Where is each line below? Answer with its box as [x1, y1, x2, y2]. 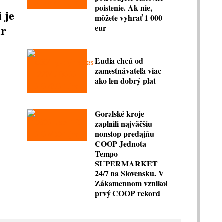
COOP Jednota [95, 137, 146, 149]
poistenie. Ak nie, [95, 1, 152, 13]
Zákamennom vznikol [95, 177, 167, 189]
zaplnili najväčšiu [95, 117, 152, 129]
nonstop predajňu [95, 127, 154, 139]
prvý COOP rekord [95, 187, 160, 199]
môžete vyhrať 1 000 [95, 11, 162, 23]
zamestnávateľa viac [95, 64, 161, 76]
